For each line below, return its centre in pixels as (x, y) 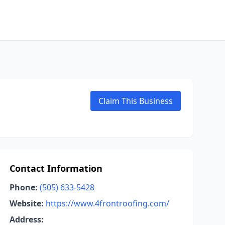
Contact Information (56, 168)
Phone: (23, 187)
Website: (26, 203)
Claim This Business (136, 101)
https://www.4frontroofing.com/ (107, 203)
